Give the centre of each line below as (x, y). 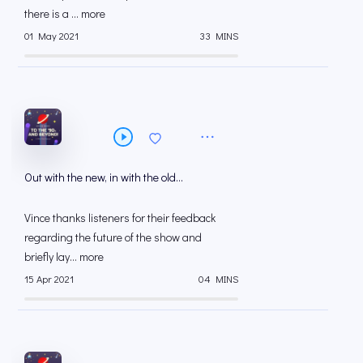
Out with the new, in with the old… (104, 177)
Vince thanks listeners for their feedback (120, 217)
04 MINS (218, 278)
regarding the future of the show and (113, 237)
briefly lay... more (64, 256)
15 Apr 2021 (49, 278)
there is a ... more (65, 13)
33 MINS (219, 36)
